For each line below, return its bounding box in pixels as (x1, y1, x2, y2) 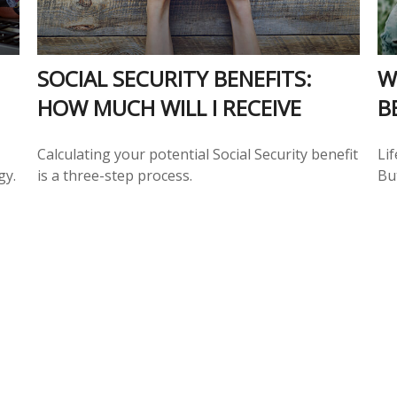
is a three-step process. (37, 165, 193, 185)
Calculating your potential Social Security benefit (37, 144, 359, 164)
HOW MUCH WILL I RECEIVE (37, 92, 302, 122)
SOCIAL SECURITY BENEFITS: (37, 63, 313, 93)
